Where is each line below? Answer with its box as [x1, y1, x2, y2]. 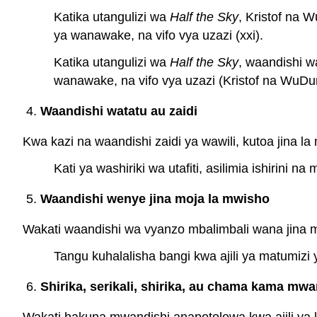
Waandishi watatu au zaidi [40, 103, 197, 118]
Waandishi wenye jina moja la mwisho [40, 191, 270, 206]
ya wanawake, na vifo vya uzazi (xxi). [54, 28, 263, 42]
